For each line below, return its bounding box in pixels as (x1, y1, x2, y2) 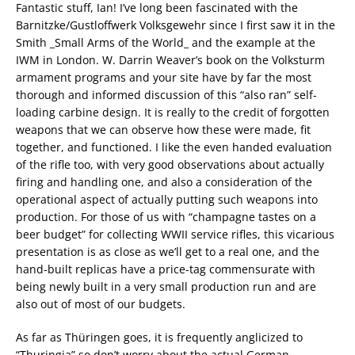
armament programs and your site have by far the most (16, 69, 311, 85)
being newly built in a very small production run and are (16, 278, 316, 294)
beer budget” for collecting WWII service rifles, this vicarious (16, 226, 334, 242)
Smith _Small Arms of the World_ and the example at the (16, 34, 315, 50)
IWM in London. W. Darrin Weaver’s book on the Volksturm (16, 52, 325, 67)
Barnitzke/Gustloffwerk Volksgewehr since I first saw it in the (16, 17, 335, 32)
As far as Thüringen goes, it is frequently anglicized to (16, 329, 303, 345)
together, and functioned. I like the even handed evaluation (16, 139, 332, 155)
